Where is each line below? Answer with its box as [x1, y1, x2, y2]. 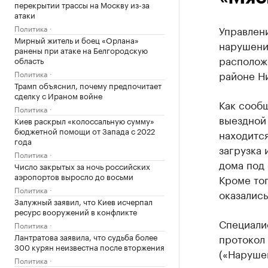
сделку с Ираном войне [14, 89, 102, 101]
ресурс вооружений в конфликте [14, 205, 137, 217]
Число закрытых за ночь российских [14, 160, 150, 172]
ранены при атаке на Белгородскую [14, 44, 148, 56]
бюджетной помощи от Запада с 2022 [14, 124, 155, 136]
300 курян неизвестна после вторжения [14, 240, 165, 252]
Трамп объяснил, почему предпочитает [14, 79, 162, 91]
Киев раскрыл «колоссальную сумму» [14, 114, 154, 126]
